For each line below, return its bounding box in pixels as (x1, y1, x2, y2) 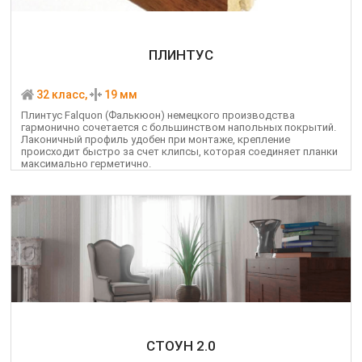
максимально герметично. (21, 158, 151, 170)
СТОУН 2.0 (146, 338, 216, 355)
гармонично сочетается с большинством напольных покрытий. (21, 121, 336, 134)
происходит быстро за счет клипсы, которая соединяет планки (21, 145, 338, 158)
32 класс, (34, 88, 90, 102)
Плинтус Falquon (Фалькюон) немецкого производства (21, 109, 295, 122)
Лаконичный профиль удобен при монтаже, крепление (21, 133, 290, 146)
